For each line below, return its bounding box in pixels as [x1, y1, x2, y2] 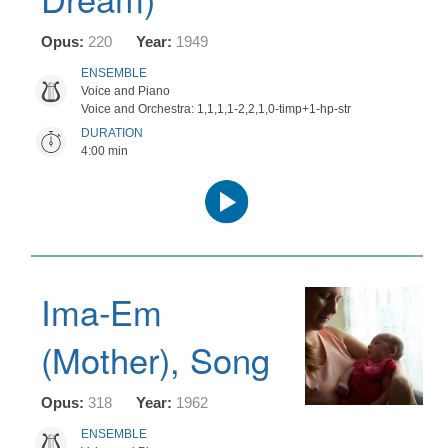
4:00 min [81, 144, 128, 158]
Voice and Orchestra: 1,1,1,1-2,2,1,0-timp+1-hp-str [81, 102, 351, 116]
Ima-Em [41, 286, 162, 336]
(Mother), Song [41, 334, 270, 384]
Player [226, 197, 266, 213]
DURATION [81, 126, 143, 140]
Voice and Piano [81, 84, 170, 98]
